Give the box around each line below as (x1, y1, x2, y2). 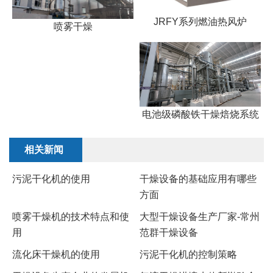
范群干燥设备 (140, 227, 198, 238)
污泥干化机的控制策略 (140, 249, 237, 260)
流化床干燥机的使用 (12, 249, 100, 260)
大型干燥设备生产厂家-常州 (140, 211, 260, 222)
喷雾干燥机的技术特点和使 (12, 211, 129, 222)
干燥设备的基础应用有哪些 (140, 173, 257, 184)
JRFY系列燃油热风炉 (154, 16, 247, 27)
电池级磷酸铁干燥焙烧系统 (141, 108, 259, 119)
